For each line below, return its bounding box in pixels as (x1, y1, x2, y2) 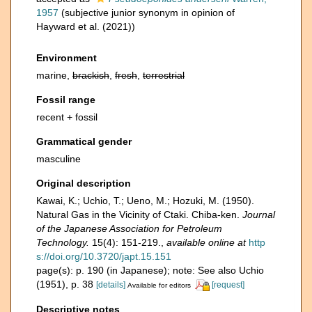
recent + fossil (36, 111, 97, 123)
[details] (96, 280, 125, 290)
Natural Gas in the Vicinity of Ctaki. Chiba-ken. (36, 209, 242, 220)
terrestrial (143, 70, 185, 81)
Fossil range (36, 94, 95, 105)
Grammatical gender (36, 136, 132, 147)
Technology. (36, 237, 89, 248)
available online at (166, 237, 246, 248)
